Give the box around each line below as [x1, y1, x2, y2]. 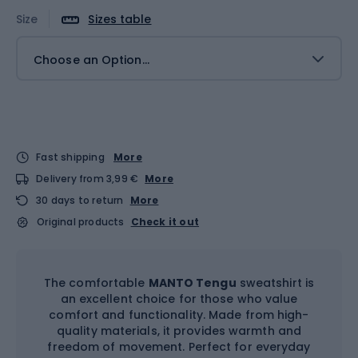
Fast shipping [36, 149, 105, 164]
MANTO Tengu [148, 274, 237, 291]
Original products [37, 214, 125, 229]
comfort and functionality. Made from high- [49, 306, 309, 323]
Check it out [130, 214, 200, 229]
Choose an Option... [34, 51, 149, 68]
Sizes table [88, 11, 152, 27]
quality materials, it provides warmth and [56, 322, 302, 339]
